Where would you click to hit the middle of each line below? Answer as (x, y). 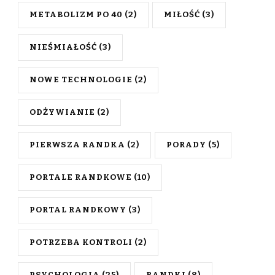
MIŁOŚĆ (182, 14)
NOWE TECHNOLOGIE (81, 79)
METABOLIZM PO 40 (76, 14)
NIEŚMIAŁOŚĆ (63, 47)
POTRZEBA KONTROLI (81, 242)
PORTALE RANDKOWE (81, 177)
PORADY (186, 145)
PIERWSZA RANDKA (77, 145)
